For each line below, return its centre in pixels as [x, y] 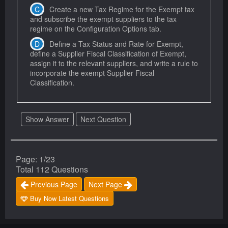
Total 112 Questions [52, 169]
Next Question [103, 119]
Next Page [106, 184]
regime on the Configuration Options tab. [96, 28]
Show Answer [47, 119]
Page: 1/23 [35, 159]
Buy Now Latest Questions [68, 198]
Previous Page [53, 184]
